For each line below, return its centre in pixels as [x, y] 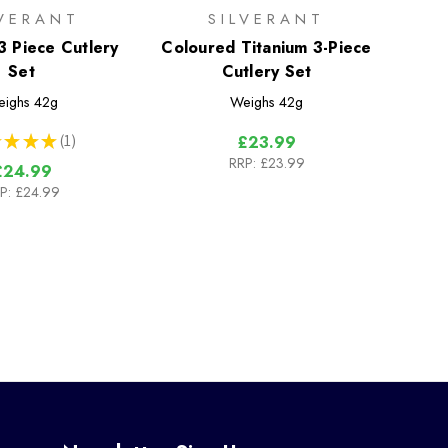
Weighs [253, 102]
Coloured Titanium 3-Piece [266, 48]
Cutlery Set [266, 72]
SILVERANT [266, 19]
